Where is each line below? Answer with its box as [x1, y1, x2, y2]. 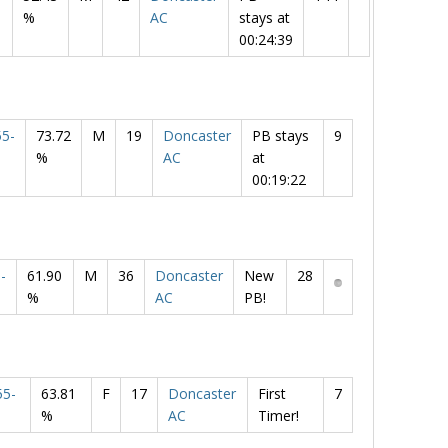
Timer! [258, 405, 299, 425]
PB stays [252, 125, 309, 145]
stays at [239, 7, 290, 27]
